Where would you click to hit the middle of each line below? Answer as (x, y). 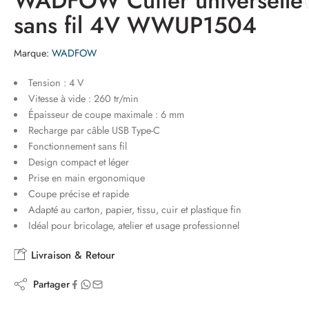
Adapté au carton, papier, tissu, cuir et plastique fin (134, 209)
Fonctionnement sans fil (77, 146)
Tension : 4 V (56, 82)
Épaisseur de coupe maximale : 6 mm (106, 114)
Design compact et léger (78, 162)
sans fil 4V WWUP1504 (135, 25)
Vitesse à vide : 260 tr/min (83, 98)
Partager (49, 284)
